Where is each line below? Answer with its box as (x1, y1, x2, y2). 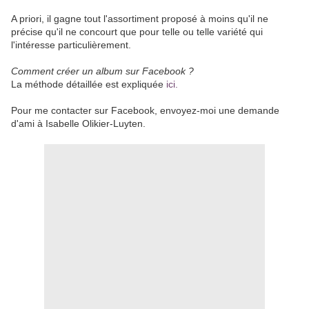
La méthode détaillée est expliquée (11, 79, 163, 90)
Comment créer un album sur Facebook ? (11, 66, 194, 77)
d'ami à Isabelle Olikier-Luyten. (11, 118, 146, 129)
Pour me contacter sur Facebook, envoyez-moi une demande (11, 105, 279, 116)
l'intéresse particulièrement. (11, 39, 131, 50)
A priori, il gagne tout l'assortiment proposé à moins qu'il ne (11, 13, 268, 24)
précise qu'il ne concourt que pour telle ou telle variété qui (11, 26, 263, 37)
